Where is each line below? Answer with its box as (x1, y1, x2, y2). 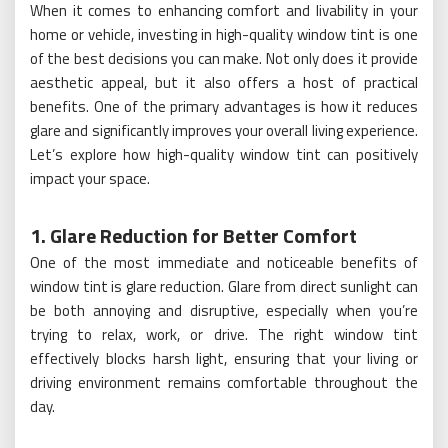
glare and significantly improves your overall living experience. (30, 119, 418, 142)
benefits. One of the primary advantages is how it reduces (30, 95, 418, 118)
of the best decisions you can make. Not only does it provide (30, 47, 418, 70)
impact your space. (30, 167, 150, 190)
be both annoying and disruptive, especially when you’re (30, 299, 418, 322)
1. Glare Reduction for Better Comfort (30, 220, 357, 251)
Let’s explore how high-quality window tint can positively (30, 143, 418, 166)
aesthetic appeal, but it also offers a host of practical (30, 71, 418, 94)
